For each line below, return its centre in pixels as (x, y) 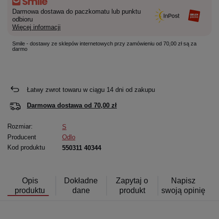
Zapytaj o (132, 181)
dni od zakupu (134, 89)
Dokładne (81, 181)
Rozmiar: (20, 127)
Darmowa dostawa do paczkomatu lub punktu (77, 11)
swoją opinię (183, 191)
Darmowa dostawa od (60, 106)
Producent (22, 137)
